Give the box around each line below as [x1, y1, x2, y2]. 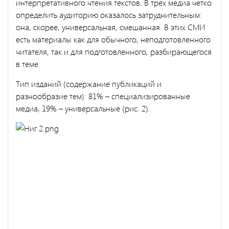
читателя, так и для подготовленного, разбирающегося [16, 45, 212, 57]
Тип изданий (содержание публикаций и [16, 78, 162, 89]
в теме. [16, 58, 42, 69]
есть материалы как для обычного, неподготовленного [16, 33, 211, 44]
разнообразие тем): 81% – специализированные [16, 90, 190, 101]
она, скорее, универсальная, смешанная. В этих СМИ [16, 21, 205, 32]
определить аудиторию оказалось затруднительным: [16, 9, 202, 20]
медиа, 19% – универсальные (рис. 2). [16, 102, 152, 113]
